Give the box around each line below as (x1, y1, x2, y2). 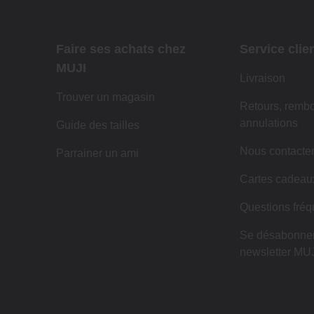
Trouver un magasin (56, 90, 155, 103)
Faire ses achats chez (56, 41, 186, 56)
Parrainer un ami (56, 146, 139, 159)
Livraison (239, 71, 285, 84)
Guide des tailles (56, 118, 139, 131)
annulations (239, 116, 298, 129)
